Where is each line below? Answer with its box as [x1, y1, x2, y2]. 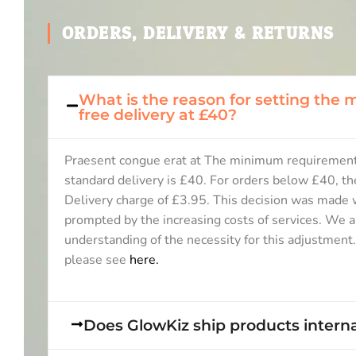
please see [64, 250, 130, 269]
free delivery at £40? [78, 104, 237, 124]
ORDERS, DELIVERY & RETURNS [62, 17, 335, 49]
